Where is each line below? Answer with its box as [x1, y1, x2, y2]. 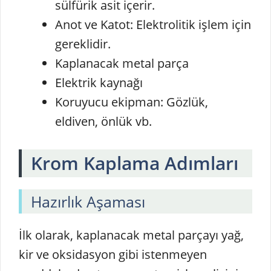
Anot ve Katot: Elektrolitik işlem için [55, 16, 251, 33]
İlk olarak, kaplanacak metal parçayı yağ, [19, 226, 244, 243]
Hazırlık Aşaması [31, 191, 145, 212]
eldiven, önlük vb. [55, 113, 152, 129]
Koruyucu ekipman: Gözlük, [55, 93, 208, 110]
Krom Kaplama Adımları [31, 150, 238, 175]
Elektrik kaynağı [55, 74, 143, 91]
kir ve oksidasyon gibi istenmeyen [19, 246, 207, 263]
